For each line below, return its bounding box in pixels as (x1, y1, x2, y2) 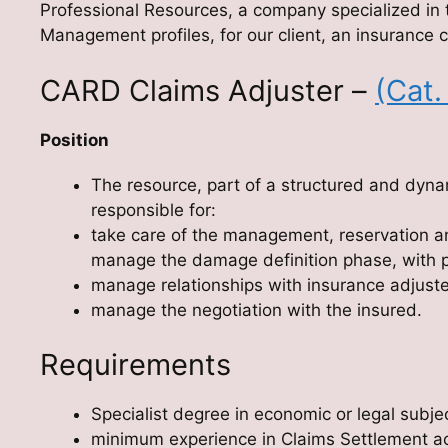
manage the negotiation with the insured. (91, 299, 422, 320)
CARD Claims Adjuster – (40, 72, 375, 108)
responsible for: (91, 199, 216, 220)
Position (40, 129, 109, 150)
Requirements (40, 347, 231, 383)
